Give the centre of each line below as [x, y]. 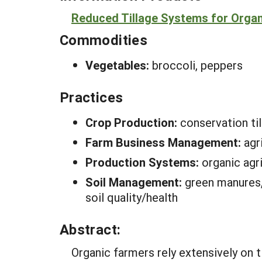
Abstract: [90, 229]
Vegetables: [119, 65]
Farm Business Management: [165, 142]
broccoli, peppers [197, 65]
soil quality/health [132, 197]
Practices [92, 97]
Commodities [104, 40]
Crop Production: [133, 122]
